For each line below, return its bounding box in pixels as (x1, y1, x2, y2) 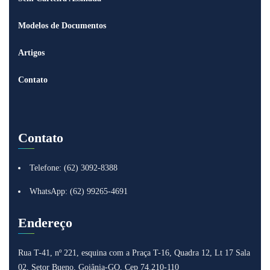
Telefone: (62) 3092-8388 (30, 163, 118, 172)
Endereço (18, 215, 72, 230)
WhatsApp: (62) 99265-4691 (30, 186, 128, 196)
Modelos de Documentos (18, 20, 106, 30)
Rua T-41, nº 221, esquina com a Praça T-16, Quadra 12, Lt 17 (18, 248, 236, 257)
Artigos (18, 48, 45, 57)
